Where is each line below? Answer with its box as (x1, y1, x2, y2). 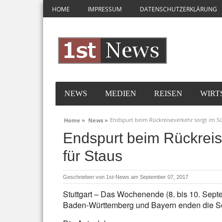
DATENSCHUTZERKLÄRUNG (140, 5, 217, 13)
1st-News (106, 174, 129, 180)
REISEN (154, 89, 182, 98)
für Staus (63, 148, 122, 164)
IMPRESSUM (88, 5, 122, 13)
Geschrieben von (63, 174, 106, 180)
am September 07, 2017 (131, 174, 188, 180)
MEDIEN (105, 89, 136, 98)
